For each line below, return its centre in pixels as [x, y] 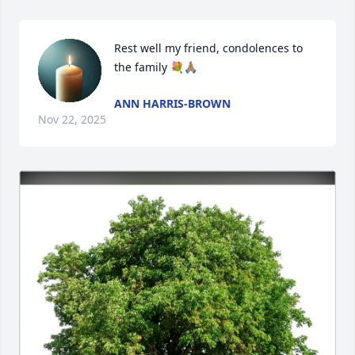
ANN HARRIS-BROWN [172, 103]
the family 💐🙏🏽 [156, 67]
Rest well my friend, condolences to [208, 48]
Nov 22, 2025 [72, 119]
